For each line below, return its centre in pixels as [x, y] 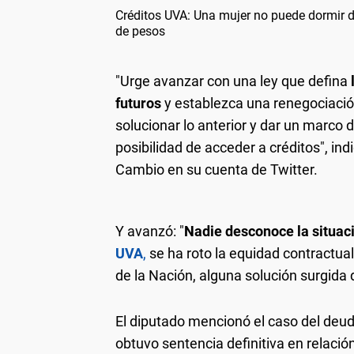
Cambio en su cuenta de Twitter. [217, 169]
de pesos [140, 31]
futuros [138, 103]
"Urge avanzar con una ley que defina [232, 81]
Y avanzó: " [150, 231]
